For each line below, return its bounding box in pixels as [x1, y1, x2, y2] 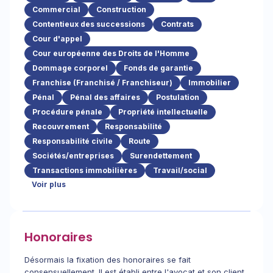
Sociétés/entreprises [32, 151, 114, 160]
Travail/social [153, 166, 207, 175]
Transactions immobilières [32, 166, 137, 175]
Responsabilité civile [32, 136, 113, 146]
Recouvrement [32, 122, 89, 131]
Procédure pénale [32, 107, 102, 116]
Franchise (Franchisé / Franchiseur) [32, 78, 172, 87]
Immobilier [188, 78, 231, 87]
